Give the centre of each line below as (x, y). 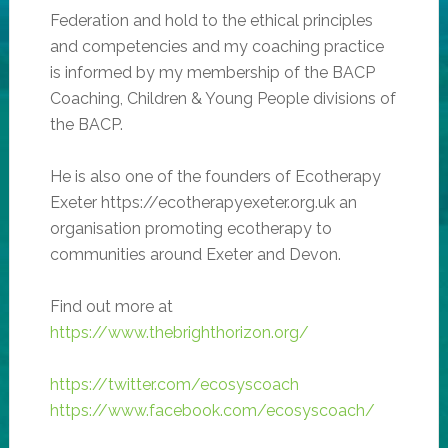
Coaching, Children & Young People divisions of (222, 98)
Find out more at (111, 306)
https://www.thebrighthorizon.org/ (179, 332)
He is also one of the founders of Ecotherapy (215, 176)
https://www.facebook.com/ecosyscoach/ (212, 410)
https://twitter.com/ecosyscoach (174, 384)
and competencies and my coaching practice (216, 46)
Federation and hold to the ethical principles (211, 20)
